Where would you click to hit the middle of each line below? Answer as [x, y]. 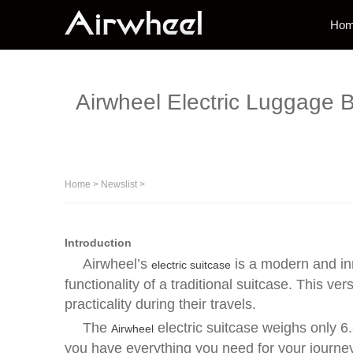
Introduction [98, 243]
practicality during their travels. [160, 304]
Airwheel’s [117, 264]
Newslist [119, 184]
